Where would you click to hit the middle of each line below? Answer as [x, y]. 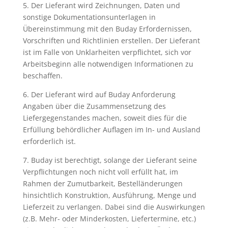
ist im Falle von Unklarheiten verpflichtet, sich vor [107, 52]
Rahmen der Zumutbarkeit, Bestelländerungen [103, 183]
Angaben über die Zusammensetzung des [94, 106]
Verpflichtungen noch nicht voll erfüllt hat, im [100, 172]
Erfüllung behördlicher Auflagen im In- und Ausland [111, 130]
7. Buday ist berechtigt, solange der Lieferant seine [110, 160]
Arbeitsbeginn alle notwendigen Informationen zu [108, 64]
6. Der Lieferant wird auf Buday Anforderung [99, 94]
